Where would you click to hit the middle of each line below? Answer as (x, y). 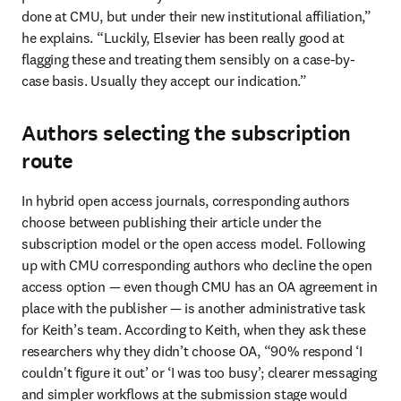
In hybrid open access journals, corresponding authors (186, 200)
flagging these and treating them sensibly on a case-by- (188, 59)
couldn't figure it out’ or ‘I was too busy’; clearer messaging (200, 372)
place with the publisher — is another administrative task (193, 308)
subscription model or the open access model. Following (193, 243)
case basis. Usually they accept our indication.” (164, 81)
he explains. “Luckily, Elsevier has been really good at (183, 38)
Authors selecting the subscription (186, 133)
